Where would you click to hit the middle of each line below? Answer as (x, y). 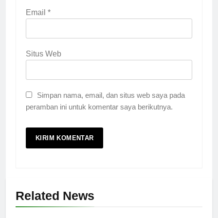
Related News (55, 195)
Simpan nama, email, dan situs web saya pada (111, 95)
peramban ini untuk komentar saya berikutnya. (99, 107)
